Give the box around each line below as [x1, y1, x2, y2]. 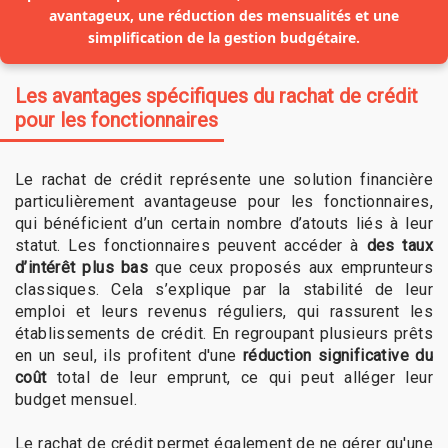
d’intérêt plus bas [15, 257, 149, 277]
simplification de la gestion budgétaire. [88, 27, 360, 47]
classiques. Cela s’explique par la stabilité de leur [15, 279, 433, 299]
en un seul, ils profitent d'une [15, 345, 243, 365]
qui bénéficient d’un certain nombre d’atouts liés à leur [15, 213, 433, 233]
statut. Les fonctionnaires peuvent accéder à [15, 235, 367, 255]
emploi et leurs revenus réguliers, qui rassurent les [15, 301, 433, 321]
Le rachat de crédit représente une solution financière [15, 169, 433, 189]
